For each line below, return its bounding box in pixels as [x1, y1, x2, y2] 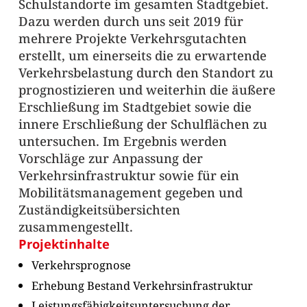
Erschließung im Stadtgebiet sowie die [18, 97, 251, 115]
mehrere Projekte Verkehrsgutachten [18, 29, 247, 47]
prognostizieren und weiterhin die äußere [18, 80, 275, 98]
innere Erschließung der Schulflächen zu [18, 114, 267, 132]
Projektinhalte [18, 234, 110, 252]
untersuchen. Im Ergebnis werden [18, 132, 227, 149]
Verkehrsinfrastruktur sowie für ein [18, 166, 239, 184]
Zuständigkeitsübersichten [18, 200, 180, 218]
